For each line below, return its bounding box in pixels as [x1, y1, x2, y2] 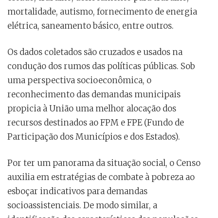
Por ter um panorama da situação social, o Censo [7, 158, 200, 169]
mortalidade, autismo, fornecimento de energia [7, 6, 197, 18]
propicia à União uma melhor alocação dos [7, 103, 176, 114]
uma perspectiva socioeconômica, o [7, 75, 151, 86]
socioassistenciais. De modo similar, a [7, 200, 157, 211]
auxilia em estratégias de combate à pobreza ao [7, 172, 195, 183]
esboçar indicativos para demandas [7, 186, 147, 197]
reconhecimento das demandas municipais [7, 89, 181, 100]
